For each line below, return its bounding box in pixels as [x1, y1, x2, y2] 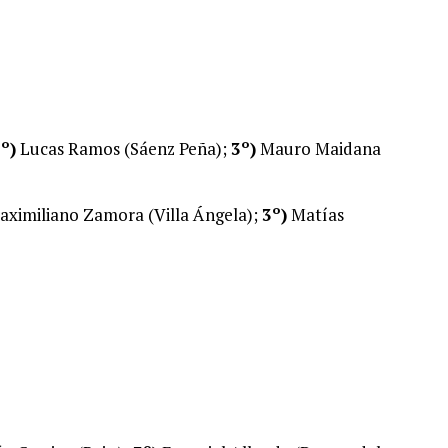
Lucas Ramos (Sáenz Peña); [16, 137, 231, 160]
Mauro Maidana [256, 137, 381, 160]
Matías [287, 203, 344, 226]
